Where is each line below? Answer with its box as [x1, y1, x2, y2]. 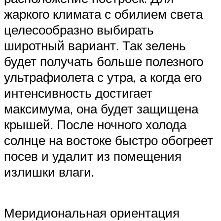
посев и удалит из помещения [4, 147, 182, 164]
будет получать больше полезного [4, 53, 203, 69]
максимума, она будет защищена [4, 100, 198, 116]
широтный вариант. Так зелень [4, 37, 186, 53]
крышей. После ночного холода [4, 116, 186, 132]
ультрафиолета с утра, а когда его [4, 69, 202, 85]
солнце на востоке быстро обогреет [4, 132, 213, 148]
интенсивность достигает [4, 84, 152, 101]
